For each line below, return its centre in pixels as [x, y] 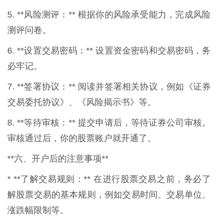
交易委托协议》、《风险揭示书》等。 [82, 102]
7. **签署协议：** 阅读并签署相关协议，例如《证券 [109, 87]
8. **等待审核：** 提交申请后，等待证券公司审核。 [109, 123]
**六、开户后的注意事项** [58, 159]
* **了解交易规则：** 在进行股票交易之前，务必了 [109, 179]
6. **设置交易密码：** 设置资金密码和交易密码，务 [109, 51]
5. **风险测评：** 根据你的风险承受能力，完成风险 [109, 15]
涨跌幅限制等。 [38, 210]
